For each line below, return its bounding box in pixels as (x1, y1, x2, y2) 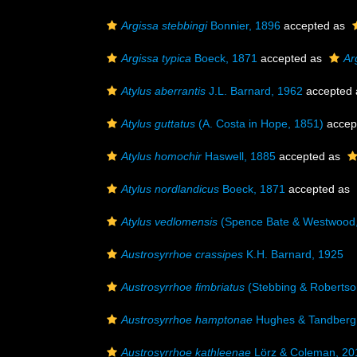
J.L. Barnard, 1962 (206, 84, 303, 97)
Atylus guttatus (121, 117, 195, 130)
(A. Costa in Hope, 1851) (195, 117, 324, 130)
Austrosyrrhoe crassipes (121, 248, 243, 261)
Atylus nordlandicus (121, 182, 219, 195)
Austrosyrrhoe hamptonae (121, 313, 253, 326)
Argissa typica (121, 52, 191, 65)
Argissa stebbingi (121, 19, 207, 32)
